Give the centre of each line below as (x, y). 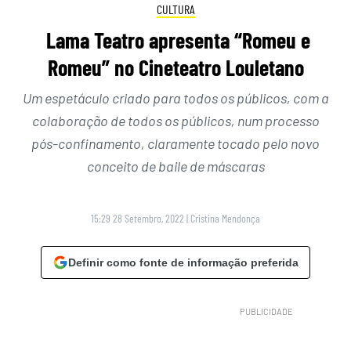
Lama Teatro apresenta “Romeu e (175, 40)
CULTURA (175, 9)
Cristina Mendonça (225, 218)
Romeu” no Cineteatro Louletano (175, 67)
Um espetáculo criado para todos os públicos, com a (175, 98)
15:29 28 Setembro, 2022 (138, 218)
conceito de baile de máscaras (175, 166)
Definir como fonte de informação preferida (183, 262)
